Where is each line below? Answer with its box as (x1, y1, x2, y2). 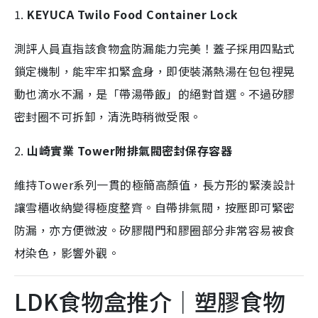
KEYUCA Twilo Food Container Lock (27, 6, 238, 23)
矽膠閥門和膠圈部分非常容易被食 (119, 221, 295, 239)
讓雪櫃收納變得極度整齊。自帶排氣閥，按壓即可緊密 (14, 199, 295, 216)
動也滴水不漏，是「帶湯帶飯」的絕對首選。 (14, 85, 248, 103)
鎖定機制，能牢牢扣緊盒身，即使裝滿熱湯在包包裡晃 (14, 62, 295, 80)
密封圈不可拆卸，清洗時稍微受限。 (14, 108, 202, 126)
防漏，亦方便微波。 (14, 221, 120, 239)
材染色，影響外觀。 (14, 244, 120, 262)
